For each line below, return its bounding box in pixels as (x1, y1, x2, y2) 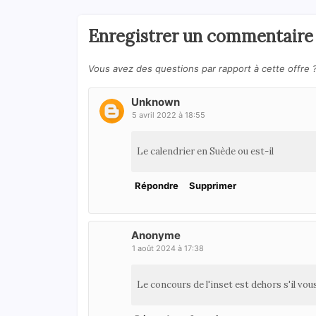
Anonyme (130, 229, 181, 243)
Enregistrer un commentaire (87, 25, 313, 48)
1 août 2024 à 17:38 (131, 243, 204, 254)
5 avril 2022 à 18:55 (131, 110, 205, 121)
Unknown (130, 95, 180, 109)
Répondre (134, 180, 178, 192)
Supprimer (188, 180, 236, 192)
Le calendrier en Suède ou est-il (136, 145, 274, 158)
